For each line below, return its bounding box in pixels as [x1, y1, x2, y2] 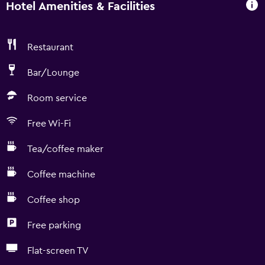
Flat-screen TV [27, 246, 89, 256]
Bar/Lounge [27, 68, 79, 77]
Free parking [27, 221, 81, 230]
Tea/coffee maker [27, 144, 104, 154]
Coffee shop [27, 195, 80, 205]
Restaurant [27, 43, 73, 52]
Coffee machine [27, 170, 95, 179]
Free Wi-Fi [27, 119, 71, 128]
